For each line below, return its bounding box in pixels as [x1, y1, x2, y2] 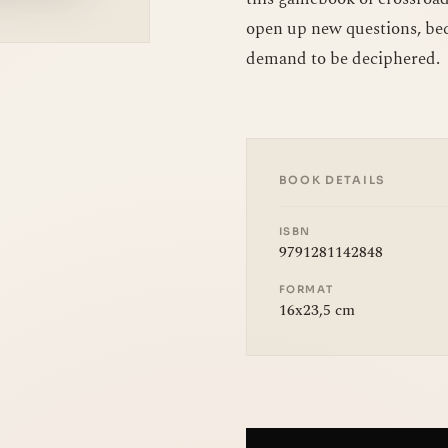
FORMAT [278, 282, 334, 296]
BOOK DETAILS [278, 172, 386, 187]
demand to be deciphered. [245, 45, 440, 72]
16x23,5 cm [278, 298, 355, 322]
